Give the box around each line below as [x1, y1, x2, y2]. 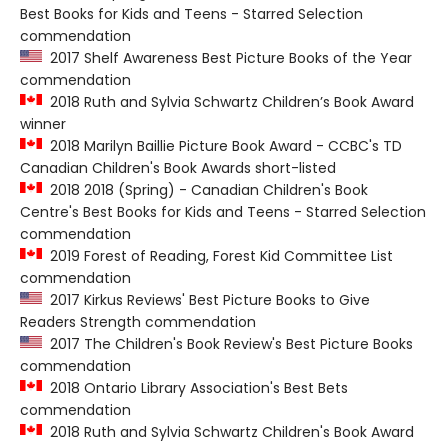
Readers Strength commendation [20, 312, 256, 332]
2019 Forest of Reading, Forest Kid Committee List [42, 246, 393, 266]
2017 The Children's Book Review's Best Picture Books [42, 334, 413, 354]
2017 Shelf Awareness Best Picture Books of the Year [42, 48, 412, 68]
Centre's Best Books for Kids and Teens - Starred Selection [20, 202, 426, 222]
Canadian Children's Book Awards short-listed [20, 158, 336, 178]
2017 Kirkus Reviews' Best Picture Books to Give [42, 290, 370, 310]
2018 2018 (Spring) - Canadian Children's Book [42, 180, 368, 200]
